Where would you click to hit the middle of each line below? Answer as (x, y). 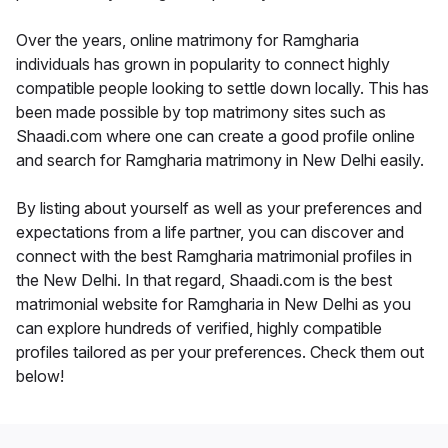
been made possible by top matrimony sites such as (201, 111)
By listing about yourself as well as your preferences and (219, 207)
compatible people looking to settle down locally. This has (222, 87)
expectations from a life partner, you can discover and (210, 231)
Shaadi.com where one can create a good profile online (215, 135)
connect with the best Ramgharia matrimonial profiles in (214, 255)
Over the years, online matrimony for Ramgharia (187, 39)
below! (40, 375)
